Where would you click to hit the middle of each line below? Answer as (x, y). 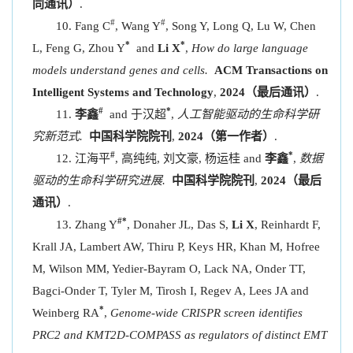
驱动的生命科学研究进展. (99, 180)
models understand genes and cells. (120, 70)
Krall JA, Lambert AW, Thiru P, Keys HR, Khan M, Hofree (176, 247)
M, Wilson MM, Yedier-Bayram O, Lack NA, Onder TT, (169, 269)
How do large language (250, 48)
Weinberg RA (66, 313)
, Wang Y (138, 26)
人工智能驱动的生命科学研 (248, 114)
